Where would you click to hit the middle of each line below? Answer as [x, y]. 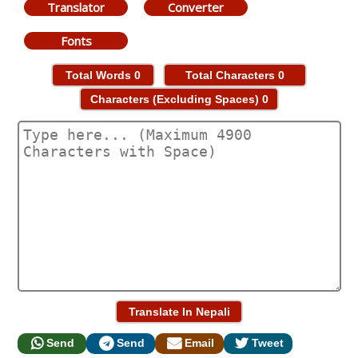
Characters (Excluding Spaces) [176, 99]
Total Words [100, 75]
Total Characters [232, 75]
